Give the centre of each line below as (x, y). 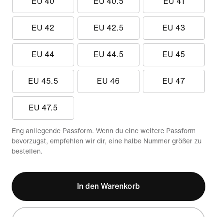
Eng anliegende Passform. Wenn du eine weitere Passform (104, 131)
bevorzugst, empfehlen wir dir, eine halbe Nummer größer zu (107, 141)
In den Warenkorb (108, 186)
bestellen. (27, 151)
